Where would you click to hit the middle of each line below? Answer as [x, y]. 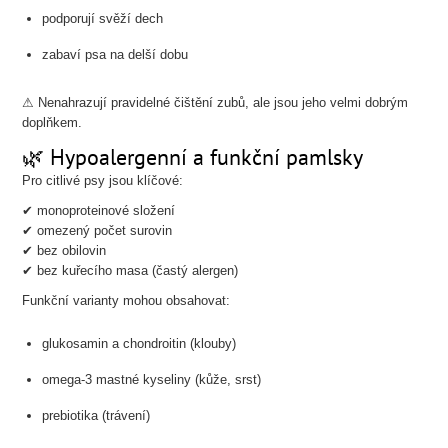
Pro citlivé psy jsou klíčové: [103, 180]
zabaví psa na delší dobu [115, 54]
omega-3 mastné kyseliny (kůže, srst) [152, 379]
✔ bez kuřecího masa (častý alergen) [130, 270]
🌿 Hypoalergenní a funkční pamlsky [193, 157]
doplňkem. [52, 122]
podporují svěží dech [103, 18]
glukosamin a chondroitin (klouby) [139, 343]
